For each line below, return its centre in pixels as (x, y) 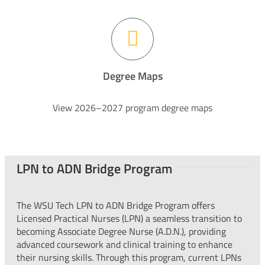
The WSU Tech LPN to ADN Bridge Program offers (115, 205)
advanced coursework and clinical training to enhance (124, 244)
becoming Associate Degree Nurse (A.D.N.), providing (121, 231)
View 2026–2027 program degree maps (132, 107)
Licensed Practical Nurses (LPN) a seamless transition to (129, 218)
